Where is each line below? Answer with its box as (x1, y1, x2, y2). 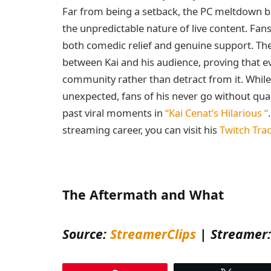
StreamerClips (110, 224, 196, 243)
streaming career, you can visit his (62, 123, 220, 137)
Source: (62, 224, 110, 243)
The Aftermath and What (62, 185, 224, 203)
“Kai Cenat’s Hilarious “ (165, 106, 268, 120)
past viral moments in (62, 106, 165, 120)
